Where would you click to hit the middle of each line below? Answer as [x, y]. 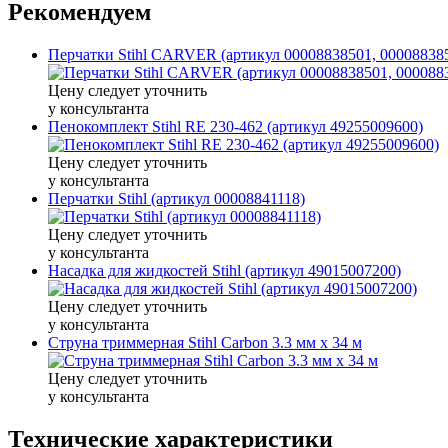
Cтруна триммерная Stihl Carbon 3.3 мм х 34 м [205, 342]
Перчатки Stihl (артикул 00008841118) [176, 198]
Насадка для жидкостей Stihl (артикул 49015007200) [224, 270]
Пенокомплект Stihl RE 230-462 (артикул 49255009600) [235, 126]
